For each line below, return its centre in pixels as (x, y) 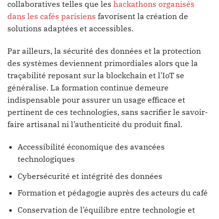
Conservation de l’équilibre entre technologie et (106, 209)
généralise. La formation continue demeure (88, 88)
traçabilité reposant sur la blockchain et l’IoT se (96, 76)
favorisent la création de (142, 16)
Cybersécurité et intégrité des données (90, 176)
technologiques (46, 159)
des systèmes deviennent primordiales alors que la (103, 63)
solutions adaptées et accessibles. (70, 29)
